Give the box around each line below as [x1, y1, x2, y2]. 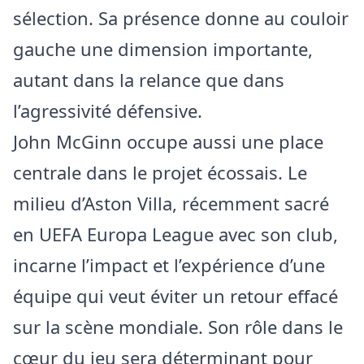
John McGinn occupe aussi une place [13, 129, 323, 154]
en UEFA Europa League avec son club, [13, 222, 338, 247]
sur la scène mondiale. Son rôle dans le [13, 314, 343, 340]
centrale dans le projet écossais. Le [13, 160, 307, 185]
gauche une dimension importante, [13, 37, 313, 62]
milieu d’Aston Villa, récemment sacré [13, 191, 329, 216]
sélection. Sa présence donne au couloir [13, 6, 349, 31]
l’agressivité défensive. [13, 98, 202, 123]
